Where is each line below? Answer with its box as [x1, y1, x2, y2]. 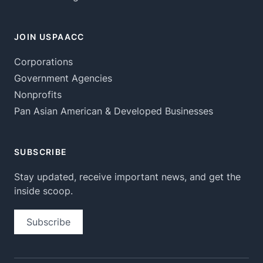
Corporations [14, 56, 73, 68]
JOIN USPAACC [14, 32, 85, 42]
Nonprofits [14, 89, 62, 101]
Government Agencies [14, 72, 112, 85]
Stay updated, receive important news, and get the [14, 171, 241, 183]
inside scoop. [14, 185, 73, 197]
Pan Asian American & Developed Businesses [14, 105, 213, 117]
